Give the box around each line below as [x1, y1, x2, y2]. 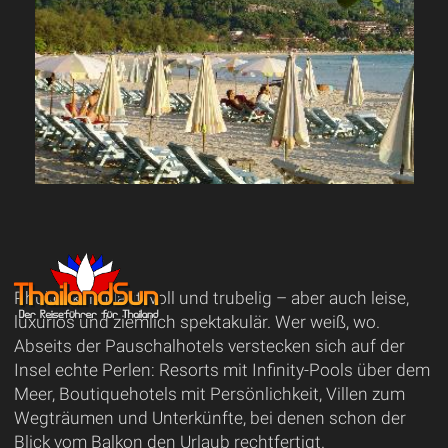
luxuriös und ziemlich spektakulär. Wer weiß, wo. [13, 311, 380, 332]
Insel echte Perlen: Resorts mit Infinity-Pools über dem [13, 359, 430, 380]
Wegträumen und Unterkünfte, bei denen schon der [13, 407, 406, 428]
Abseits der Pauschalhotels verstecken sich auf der [13, 335, 405, 356]
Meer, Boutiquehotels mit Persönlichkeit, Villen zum [13, 383, 405, 404]
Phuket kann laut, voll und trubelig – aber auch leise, [13, 287, 409, 308]
